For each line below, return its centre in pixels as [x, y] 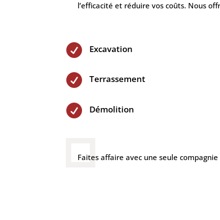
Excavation [111, 49]
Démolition [111, 109]
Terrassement [117, 79]
